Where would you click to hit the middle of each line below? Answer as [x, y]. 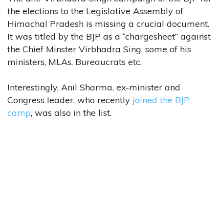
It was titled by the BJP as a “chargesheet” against [109, 36]
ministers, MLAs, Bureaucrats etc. [75, 62]
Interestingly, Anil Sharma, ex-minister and [94, 87]
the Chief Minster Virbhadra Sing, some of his [99, 49]
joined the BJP [161, 100]
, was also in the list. [71, 112]
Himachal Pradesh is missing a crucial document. [108, 23]
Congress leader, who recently [70, 100]
